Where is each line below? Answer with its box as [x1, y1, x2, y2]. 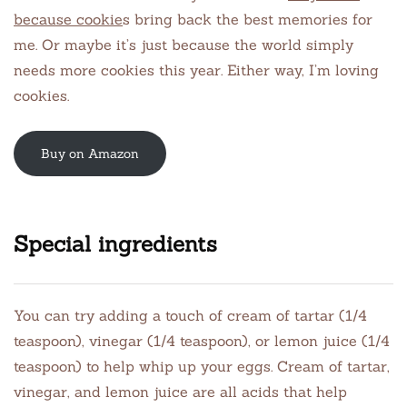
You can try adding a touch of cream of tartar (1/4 [14, 306, 367, 324]
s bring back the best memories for [123, 10, 372, 28]
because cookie [14, 10, 123, 28]
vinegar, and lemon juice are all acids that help [14, 382, 347, 401]
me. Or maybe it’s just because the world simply [14, 35, 353, 54]
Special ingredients [14, 230, 217, 258]
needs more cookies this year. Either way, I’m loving [14, 61, 379, 79]
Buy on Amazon [41, 145, 139, 162]
